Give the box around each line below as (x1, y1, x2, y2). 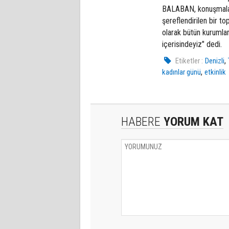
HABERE (121, 114, 161, 129)
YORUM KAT (161, 114, 223, 129)
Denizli (205, 56, 225, 65)
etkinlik (204, 67, 226, 77)
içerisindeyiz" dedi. (162, 39, 222, 49)
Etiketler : (175, 56, 203, 65)
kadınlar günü (162, 67, 201, 77)
